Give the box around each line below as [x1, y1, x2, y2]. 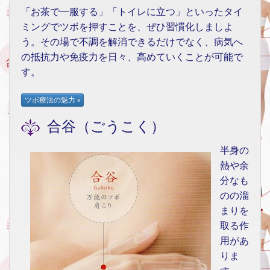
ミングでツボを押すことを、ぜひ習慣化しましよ [21, 21, 233, 33]
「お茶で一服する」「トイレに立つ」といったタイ [21, 6, 243, 18]
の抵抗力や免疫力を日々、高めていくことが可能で [21, 51, 243, 63]
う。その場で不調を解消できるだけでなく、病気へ [21, 36, 243, 48]
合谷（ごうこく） [40, 118, 165, 136]
